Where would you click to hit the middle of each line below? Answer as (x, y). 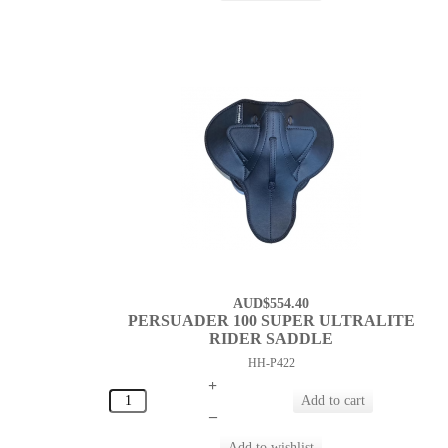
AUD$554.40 (271, 304)
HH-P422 (271, 363)
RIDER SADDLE (271, 339)
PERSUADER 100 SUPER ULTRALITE (271, 321)
